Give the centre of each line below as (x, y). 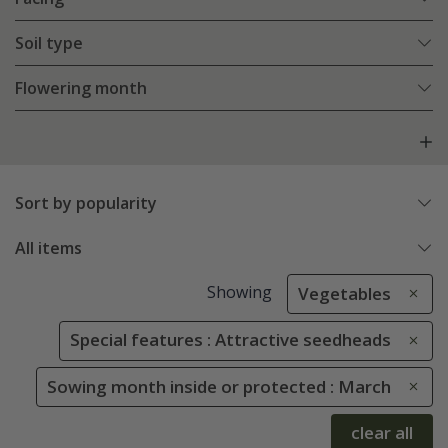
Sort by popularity (86, 203)
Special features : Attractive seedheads (230, 340)
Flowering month (81, 88)
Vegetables (344, 294)
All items (48, 248)
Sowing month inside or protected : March (219, 386)
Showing (239, 292)
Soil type (49, 43)
